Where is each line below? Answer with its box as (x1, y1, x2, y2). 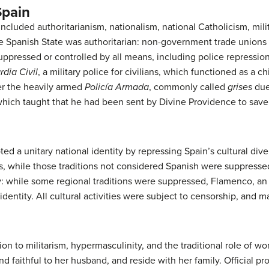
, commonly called (149, 81, 228, 94)
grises (228, 81, 252, 94)
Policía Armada (85, 81, 149, 94)
